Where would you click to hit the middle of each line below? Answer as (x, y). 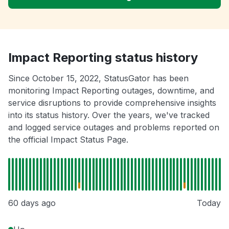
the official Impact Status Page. (68, 140)
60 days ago (32, 203)
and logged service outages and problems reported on (114, 128)
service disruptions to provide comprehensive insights (112, 103)
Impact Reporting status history (103, 58)
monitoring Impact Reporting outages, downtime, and (111, 91)
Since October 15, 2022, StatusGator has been (98, 78)
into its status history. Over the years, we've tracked (109, 115)
